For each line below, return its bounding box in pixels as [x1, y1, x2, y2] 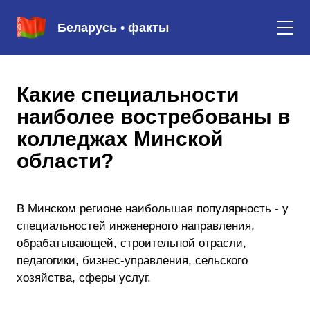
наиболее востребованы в [17, 105, 290, 128]
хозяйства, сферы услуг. [17, 271, 151, 284]
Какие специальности [17, 83, 239, 106]
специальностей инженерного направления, [17, 219, 255, 232]
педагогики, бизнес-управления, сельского [17, 254, 248, 267]
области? [17, 149, 113, 172]
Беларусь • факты [57, 20, 169, 35]
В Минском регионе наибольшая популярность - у [17, 202, 289, 215]
